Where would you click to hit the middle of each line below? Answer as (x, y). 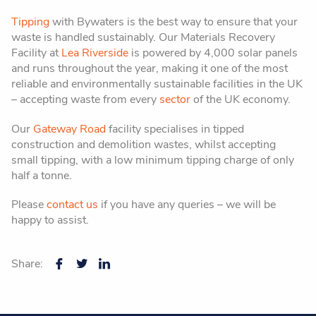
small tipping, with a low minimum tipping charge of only (153, 160)
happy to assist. (50, 220)
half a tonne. (42, 175)
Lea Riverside (93, 53)
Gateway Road (69, 129)
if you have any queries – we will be (187, 204)
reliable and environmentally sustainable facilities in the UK (157, 84)
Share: (27, 263)
